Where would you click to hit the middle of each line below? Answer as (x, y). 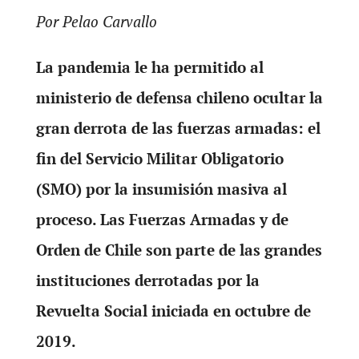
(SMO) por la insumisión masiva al (161, 189)
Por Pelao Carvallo (96, 21)
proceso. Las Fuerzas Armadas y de (162, 219)
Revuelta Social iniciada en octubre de (173, 311)
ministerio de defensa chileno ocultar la (179, 97)
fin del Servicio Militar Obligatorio (159, 158)
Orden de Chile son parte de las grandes (179, 250)
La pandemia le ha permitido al (149, 67)
